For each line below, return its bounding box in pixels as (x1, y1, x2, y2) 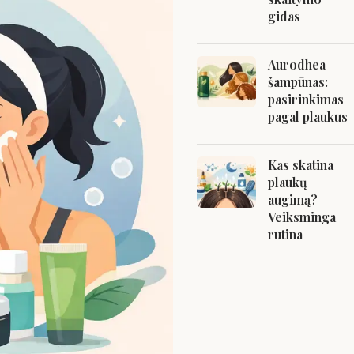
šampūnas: (268, 73, 328, 90)
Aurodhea (268, 56, 326, 73)
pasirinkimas (268, 91, 344, 107)
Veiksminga (268, 209, 336, 225)
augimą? (268, 191, 318, 208)
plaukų (268, 174, 307, 190)
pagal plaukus (268, 108, 348, 125)
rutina (268, 226, 303, 243)
